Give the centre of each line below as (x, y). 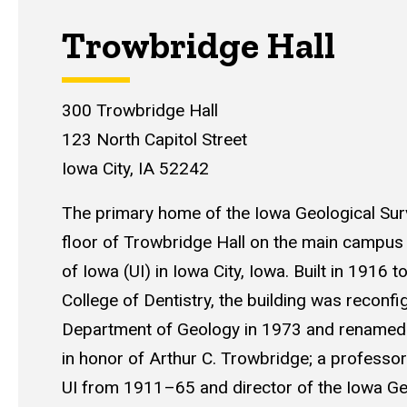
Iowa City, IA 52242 (135, 168)
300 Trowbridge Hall (140, 110)
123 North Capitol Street (154, 139)
